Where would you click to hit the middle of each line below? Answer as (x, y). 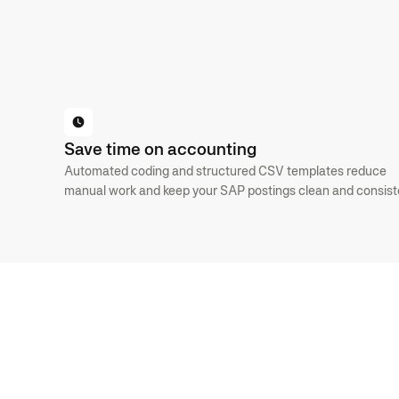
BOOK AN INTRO (124, 111)
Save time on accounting (160, 148)
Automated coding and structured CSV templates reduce (225, 170)
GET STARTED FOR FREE (262, 111)
